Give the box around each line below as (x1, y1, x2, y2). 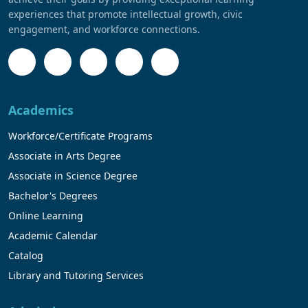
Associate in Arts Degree (8, 149, 121, 163)
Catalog (8, 249, 43, 263)
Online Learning (8, 209, 83, 223)
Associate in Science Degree (8, 169, 137, 183)
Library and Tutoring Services (8, 269, 144, 283)
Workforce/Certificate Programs (8, 129, 153, 143)
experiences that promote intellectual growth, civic (8, 8, 243, 21)
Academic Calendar (8, 229, 98, 243)
